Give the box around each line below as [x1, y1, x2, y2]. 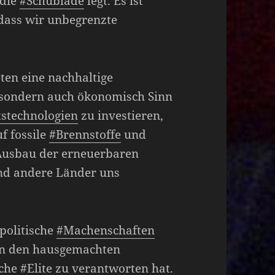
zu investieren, [78, 107, 164, 123]
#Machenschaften [56, 222, 155, 238]
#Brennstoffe [49, 126, 122, 142]
